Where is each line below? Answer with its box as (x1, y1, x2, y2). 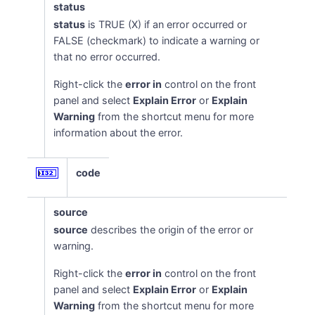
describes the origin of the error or (88, 224, 254, 236)
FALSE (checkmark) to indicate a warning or (53, 34, 260, 46)
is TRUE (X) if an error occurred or (85, 18, 247, 30)
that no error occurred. (53, 51, 161, 63)
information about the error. (53, 127, 184, 139)
